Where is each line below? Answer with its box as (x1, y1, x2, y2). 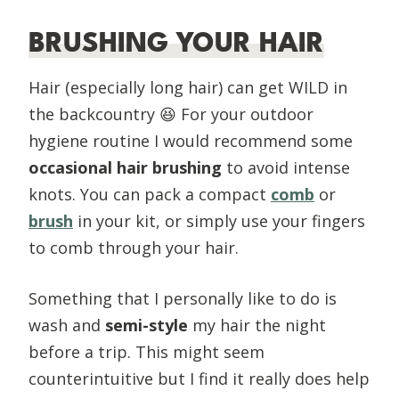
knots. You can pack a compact (28, 183, 271, 205)
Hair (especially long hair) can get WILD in (28, 76, 347, 98)
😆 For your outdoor (159, 102, 313, 125)
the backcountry (28, 102, 159, 125)
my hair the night (188, 313, 326, 336)
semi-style (101, 313, 188, 336)
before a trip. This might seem (28, 340, 265, 362)
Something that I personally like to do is (28, 287, 337, 309)
